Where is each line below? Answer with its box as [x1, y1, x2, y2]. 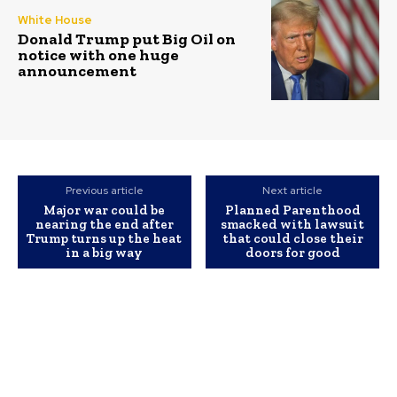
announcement [18, 60, 136, 81]
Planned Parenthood [224, 202, 361, 219]
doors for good [245, 245, 340, 261]
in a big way [66, 245, 144, 261]
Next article [262, 183, 323, 198]
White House [18, 12, 92, 27]
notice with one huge [18, 44, 179, 65]
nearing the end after [35, 216, 174, 233]
